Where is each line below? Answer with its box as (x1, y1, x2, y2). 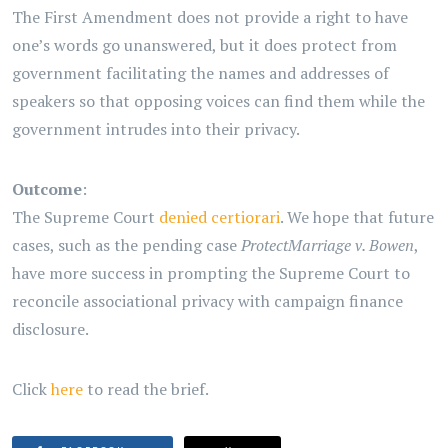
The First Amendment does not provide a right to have (12, 6, 408, 28)
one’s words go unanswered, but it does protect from (12, 34, 397, 56)
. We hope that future (280, 206, 434, 228)
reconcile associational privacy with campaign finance (12, 290, 403, 312)
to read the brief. (83, 378, 209, 400)
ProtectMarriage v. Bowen (241, 234, 414, 256)
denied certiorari (159, 206, 280, 228)
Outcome (12, 178, 82, 200)
